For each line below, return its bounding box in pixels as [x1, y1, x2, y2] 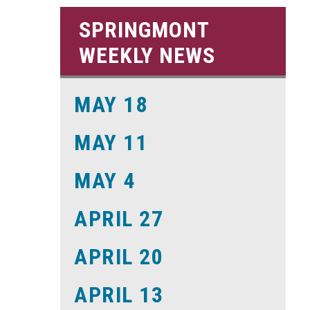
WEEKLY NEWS [79, 42, 216, 69]
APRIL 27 [74, 205, 164, 232]
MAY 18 [74, 91, 148, 118]
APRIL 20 [74, 243, 164, 270]
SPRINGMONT [79, 16, 210, 43]
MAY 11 [74, 129, 148, 156]
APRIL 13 [74, 281, 164, 308]
